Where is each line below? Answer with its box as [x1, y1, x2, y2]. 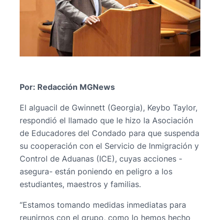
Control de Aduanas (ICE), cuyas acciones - [20, 153, 182, 164]
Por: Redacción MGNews [20, 82, 115, 92]
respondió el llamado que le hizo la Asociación [20, 115, 193, 125]
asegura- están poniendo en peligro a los [20, 166, 172, 176]
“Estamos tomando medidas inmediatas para [20, 200, 186, 210]
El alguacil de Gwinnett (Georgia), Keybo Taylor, [20, 102, 197, 112]
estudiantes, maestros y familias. [20, 179, 141, 189]
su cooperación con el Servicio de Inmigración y [20, 140, 199, 151]
